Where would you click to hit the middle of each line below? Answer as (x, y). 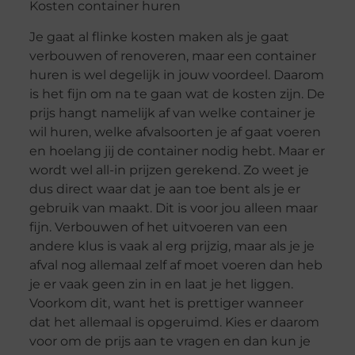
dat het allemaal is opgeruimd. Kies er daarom (174, 322)
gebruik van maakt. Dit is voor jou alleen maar (173, 208)
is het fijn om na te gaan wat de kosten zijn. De (177, 94)
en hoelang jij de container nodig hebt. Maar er (177, 151)
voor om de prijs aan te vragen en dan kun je (170, 341)
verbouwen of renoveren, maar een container (172, 55)
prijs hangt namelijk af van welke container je (172, 113)
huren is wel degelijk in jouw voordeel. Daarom (176, 74)
